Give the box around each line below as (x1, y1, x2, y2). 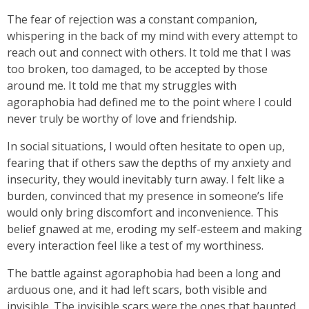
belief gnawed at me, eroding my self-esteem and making (7, 221, 302, 237)
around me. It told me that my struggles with (7, 78, 237, 93)
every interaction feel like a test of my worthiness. (7, 238, 263, 253)
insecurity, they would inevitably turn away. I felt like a (7, 172, 284, 187)
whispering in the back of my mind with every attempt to (7, 28, 298, 43)
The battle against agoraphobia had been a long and (7, 266, 281, 281)
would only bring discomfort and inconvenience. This (7, 205, 279, 220)
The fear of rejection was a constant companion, (7, 12, 257, 27)
